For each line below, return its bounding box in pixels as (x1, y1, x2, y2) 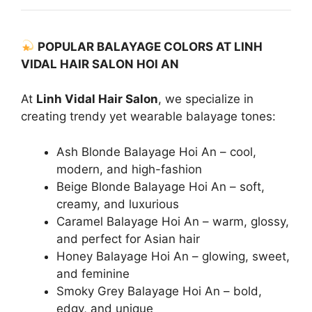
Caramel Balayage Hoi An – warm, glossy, (56, 214, 289, 228)
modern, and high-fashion (56, 162, 202, 176)
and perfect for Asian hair (56, 231, 200, 246)
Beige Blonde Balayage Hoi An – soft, (56, 179, 265, 194)
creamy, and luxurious (56, 196, 179, 211)
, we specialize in (158, 92, 253, 106)
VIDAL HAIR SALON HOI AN (21, 56, 179, 71)
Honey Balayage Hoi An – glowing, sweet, (56, 249, 290, 263)
